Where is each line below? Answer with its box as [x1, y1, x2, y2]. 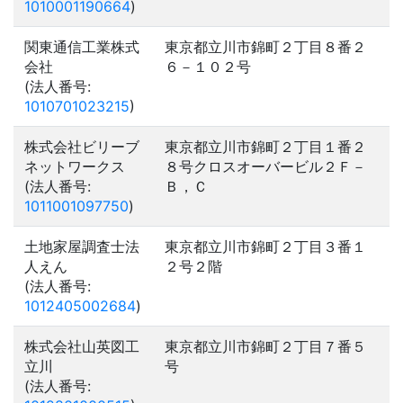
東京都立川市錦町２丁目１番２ [165, 138, 366, 156]
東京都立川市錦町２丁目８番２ [165, 38, 366, 56]
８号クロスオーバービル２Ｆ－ [165, 157, 366, 175]
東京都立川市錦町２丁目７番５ [165, 337, 366, 355]
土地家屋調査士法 [24, 237, 139, 255]
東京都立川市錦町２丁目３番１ [165, 237, 366, 255]
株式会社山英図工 [24, 337, 139, 355]
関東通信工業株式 [24, 38, 139, 56]
